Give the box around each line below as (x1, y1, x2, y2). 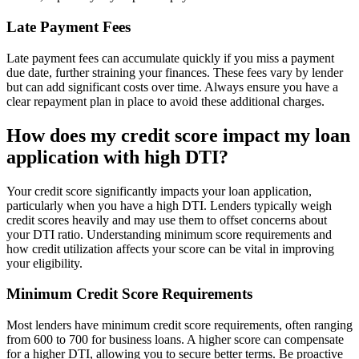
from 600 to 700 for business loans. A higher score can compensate (6, 332, 344, 346)
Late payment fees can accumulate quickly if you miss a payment (6, 50, 334, 65)
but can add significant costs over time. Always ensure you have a (6, 79, 338, 94)
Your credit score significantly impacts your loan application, (6, 184, 312, 198)
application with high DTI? (6, 146, 228, 167)
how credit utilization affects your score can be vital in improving (6, 241, 334, 256)
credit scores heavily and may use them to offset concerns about (6, 212, 327, 227)
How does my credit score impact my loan (6, 124, 350, 146)
